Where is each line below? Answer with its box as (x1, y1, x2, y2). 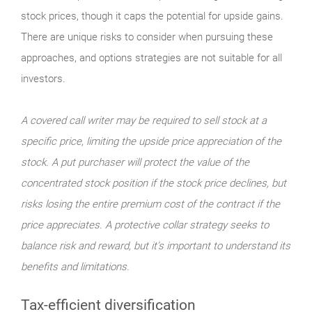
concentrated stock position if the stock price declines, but (21, 176, 286, 189)
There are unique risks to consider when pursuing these (21, 30, 273, 43)
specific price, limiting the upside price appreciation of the (21, 134, 281, 148)
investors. (21, 72, 65, 85)
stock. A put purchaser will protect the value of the (21, 155, 249, 169)
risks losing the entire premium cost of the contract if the (21, 197, 280, 210)
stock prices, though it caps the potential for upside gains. (21, 9, 283, 22)
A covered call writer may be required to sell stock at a (21, 114, 267, 127)
